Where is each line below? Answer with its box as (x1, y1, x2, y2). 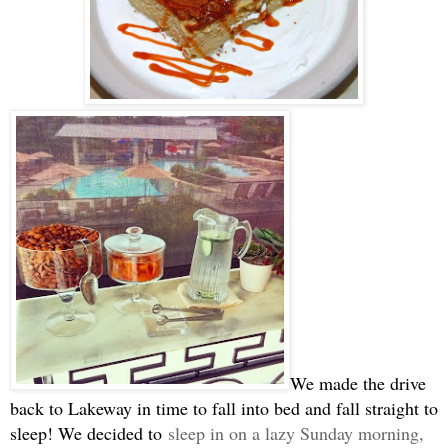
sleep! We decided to (10, 420, 168, 445)
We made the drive (290, 370, 426, 395)
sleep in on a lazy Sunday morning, (168, 420, 424, 445)
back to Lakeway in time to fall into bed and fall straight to (10, 395, 438, 420)
